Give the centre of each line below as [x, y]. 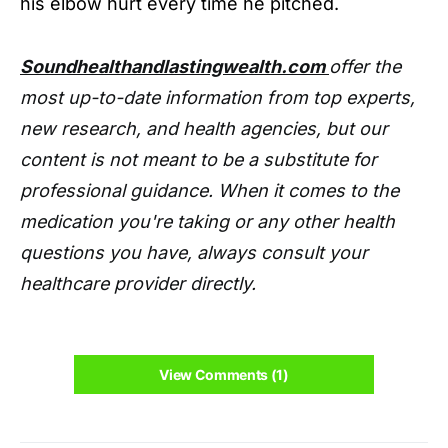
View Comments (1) [224, 374]
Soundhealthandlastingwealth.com [174, 66]
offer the [365, 66]
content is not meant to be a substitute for [198, 159]
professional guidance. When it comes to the [209, 190]
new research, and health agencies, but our [204, 128]
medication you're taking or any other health [207, 221]
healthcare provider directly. [138, 283]
